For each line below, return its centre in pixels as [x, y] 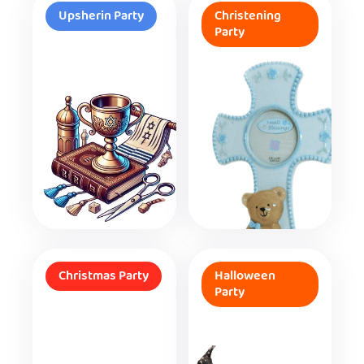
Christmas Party [104, 277]
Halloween [245, 277]
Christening [247, 17]
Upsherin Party [101, 17]
